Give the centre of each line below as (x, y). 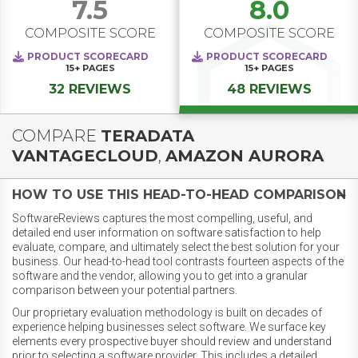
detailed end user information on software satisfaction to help (167, 233)
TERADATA (147, 136)
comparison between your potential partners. (125, 290)
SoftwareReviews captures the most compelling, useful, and (162, 219)
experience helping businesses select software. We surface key (169, 327)
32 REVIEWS (90, 89)
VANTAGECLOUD (85, 156)
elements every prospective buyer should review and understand (172, 342)
